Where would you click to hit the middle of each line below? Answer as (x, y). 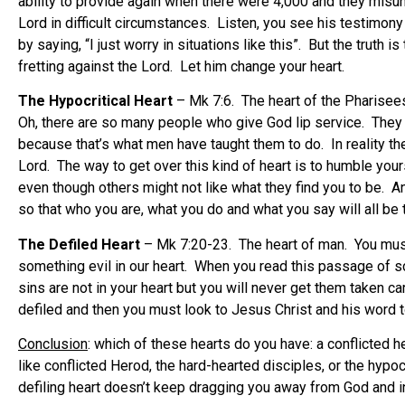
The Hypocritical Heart (95, 101)
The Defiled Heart (79, 244)
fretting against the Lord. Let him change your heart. (181, 66)
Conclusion (53, 344)
